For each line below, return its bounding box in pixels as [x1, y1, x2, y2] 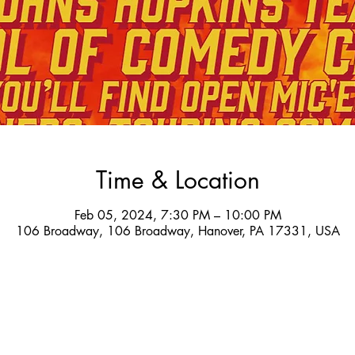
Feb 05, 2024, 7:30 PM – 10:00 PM [74, 206, 281, 223]
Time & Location [95, 163, 260, 196]
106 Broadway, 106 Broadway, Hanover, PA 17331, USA [15, 222, 340, 239]
